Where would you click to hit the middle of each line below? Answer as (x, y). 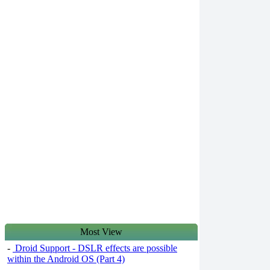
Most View (101, 232)
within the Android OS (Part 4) (66, 259)
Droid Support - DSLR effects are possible (95, 248)
